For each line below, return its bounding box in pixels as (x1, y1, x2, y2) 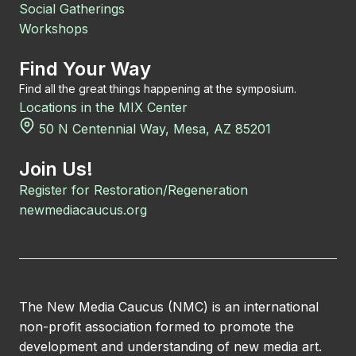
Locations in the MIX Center (19, 99, 188, 115)
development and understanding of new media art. (19, 339, 322, 354)
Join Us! (19, 157, 93, 180)
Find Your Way (19, 57, 151, 80)
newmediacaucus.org (19, 202, 147, 218)
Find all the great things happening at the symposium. (19, 82, 296, 95)
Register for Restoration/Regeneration (19, 182, 248, 198)
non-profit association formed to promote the (19, 319, 294, 335)
